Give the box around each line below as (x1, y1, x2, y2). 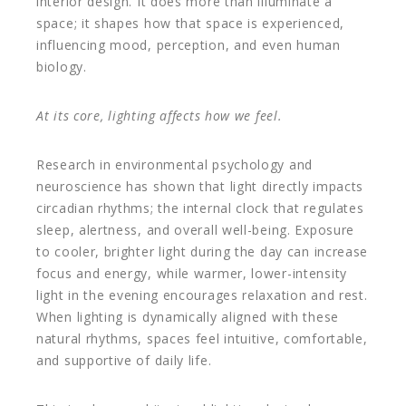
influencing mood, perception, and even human (36, 35, 341, 53)
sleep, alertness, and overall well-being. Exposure (36, 220, 355, 238)
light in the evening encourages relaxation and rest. (36, 285, 368, 304)
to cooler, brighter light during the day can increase (36, 242, 369, 260)
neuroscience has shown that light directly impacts (36, 177, 364, 195)
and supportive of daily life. (36, 351, 212, 369)
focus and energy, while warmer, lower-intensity (36, 264, 347, 282)
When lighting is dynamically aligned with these (36, 307, 339, 325)
